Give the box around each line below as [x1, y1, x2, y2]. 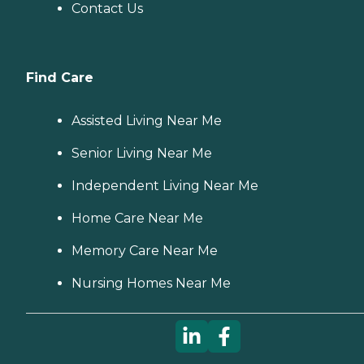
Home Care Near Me [71, 210, 203, 227]
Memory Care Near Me [71, 243, 218, 259]
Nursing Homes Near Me [71, 275, 231, 292]
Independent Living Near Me [71, 178, 258, 194]
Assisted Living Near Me [71, 113, 222, 129]
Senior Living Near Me [71, 145, 212, 162]
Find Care [26, 70, 93, 86]
